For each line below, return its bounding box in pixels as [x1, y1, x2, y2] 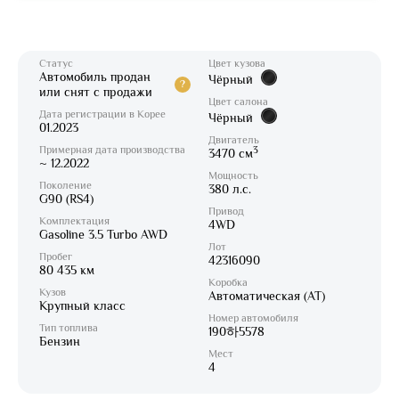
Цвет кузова [208, 56, 265, 69]
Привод [208, 204, 244, 217]
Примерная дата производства [39, 142, 185, 156]
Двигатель [208, 133, 259, 146]
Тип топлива [39, 321, 98, 334]
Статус [39, 56, 73, 69]
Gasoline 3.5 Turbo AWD [39, 226, 167, 241]
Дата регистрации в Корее [39, 107, 166, 120]
